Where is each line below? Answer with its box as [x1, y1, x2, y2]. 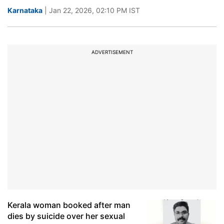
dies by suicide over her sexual [7, 211, 125, 221]
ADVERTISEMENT [91, 49, 133, 55]
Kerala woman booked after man [7, 200, 130, 210]
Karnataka [7, 6, 42, 14]
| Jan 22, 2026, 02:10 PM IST [42, 6, 140, 14]
